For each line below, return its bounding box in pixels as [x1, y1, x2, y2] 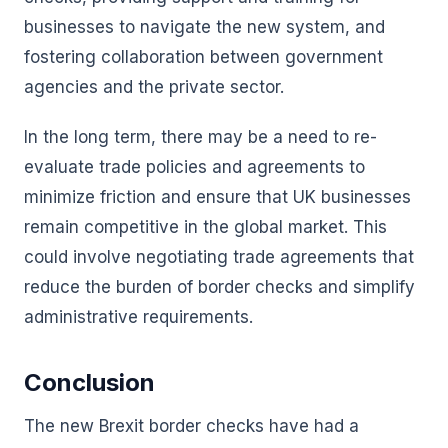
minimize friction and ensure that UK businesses [24, 187, 411, 207]
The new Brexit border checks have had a [24, 416, 359, 436]
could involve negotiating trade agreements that [24, 247, 414, 267]
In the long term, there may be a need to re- [24, 127, 377, 147]
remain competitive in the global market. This [24, 217, 387, 237]
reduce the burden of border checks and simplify [24, 277, 415, 297]
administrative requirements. [24, 307, 253, 327]
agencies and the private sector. [24, 77, 284, 97]
